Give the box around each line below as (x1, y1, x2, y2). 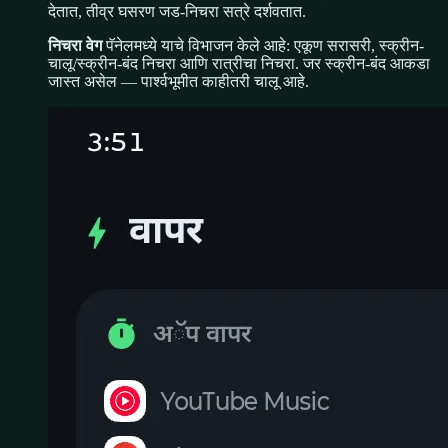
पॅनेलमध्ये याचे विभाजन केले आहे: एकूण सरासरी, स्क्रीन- (106, 37, 424, 55)
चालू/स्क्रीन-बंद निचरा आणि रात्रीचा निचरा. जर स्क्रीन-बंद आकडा (48, 55, 430, 73)
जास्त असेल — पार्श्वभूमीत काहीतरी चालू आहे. (48, 73, 309, 91)
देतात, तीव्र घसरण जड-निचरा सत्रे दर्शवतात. (48, 3, 306, 21)
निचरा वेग (48, 37, 102, 55)
